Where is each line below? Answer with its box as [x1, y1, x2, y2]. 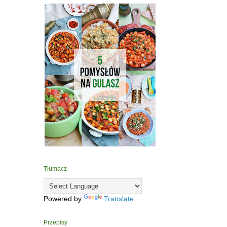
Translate [104, 195, 134, 203]
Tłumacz [44, 165, 67, 173]
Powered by [44, 195, 84, 203]
